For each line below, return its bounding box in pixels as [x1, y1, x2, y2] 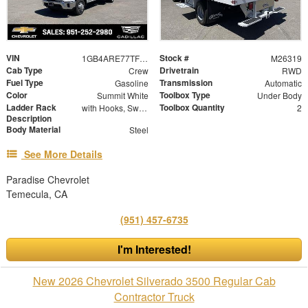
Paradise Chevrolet [6, 172, 89, 186]
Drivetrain [159, 63, 199, 76]
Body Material [6, 122, 60, 135]
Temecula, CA [6, 186, 67, 201]
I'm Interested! [117, 241, 191, 257]
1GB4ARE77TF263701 [139, 52, 148, 64]
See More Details [24, 146, 102, 161]
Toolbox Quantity [159, 100, 225, 113]
